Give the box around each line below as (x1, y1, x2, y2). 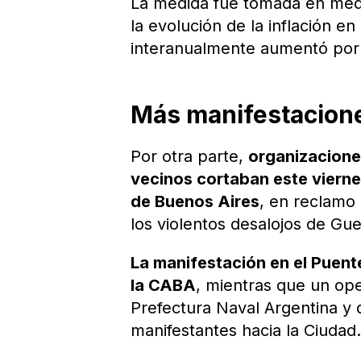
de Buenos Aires (131, 192, 260, 211)
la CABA (131, 276, 197, 295)
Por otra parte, (131, 147, 249, 166)
